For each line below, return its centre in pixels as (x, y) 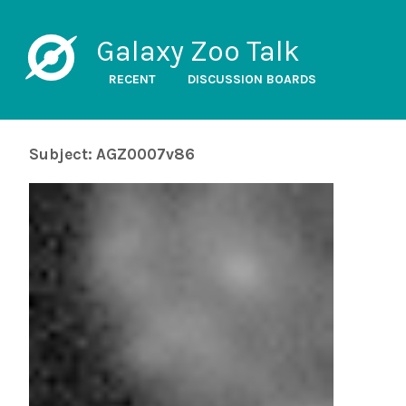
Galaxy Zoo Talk (198, 51)
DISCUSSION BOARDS (251, 79)
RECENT (132, 79)
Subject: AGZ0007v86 (112, 154)
